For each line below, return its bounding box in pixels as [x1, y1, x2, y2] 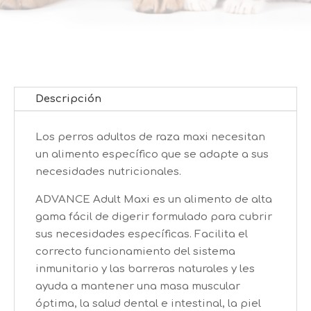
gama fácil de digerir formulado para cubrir [35, 210, 272, 223]
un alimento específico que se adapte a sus [35, 148, 269, 160]
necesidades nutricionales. [35, 165, 181, 178]
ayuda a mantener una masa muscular [35, 280, 240, 292]
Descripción [35, 92, 101, 105]
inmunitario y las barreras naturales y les [35, 262, 255, 275]
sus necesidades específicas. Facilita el [35, 228, 248, 240]
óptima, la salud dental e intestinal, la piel [35, 297, 261, 310]
